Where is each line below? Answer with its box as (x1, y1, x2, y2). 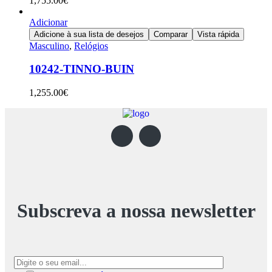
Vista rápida (197, 29, 239, 39)
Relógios (74, 40, 108, 51)
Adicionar (29, 16, 67, 27)
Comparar (154, 29, 188, 39)
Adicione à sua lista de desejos (34, 29, 144, 39)
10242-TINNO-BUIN (29, 63, 134, 76)
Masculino (29, 40, 69, 51)
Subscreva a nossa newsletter (16, 199, 256, 222)
